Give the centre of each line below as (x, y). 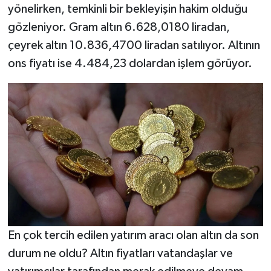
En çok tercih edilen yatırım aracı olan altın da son (133, 236)
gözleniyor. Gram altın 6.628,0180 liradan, (119, 27)
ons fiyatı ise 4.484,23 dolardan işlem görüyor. (130, 63)
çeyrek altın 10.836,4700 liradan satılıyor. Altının (134, 45)
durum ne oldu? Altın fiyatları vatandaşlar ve (120, 254)
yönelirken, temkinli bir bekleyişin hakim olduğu (127, 9)
